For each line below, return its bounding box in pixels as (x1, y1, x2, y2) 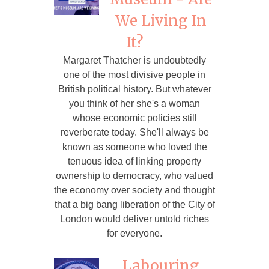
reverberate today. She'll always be (60, 127, 209, 138)
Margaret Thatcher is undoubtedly (63, 55, 206, 65)
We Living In (115, 11, 207, 30)
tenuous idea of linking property (68, 156, 201, 166)
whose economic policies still (72, 112, 197, 123)
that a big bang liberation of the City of (54, 199, 215, 210)
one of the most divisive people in (64, 69, 205, 80)
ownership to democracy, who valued (56, 170, 213, 181)
